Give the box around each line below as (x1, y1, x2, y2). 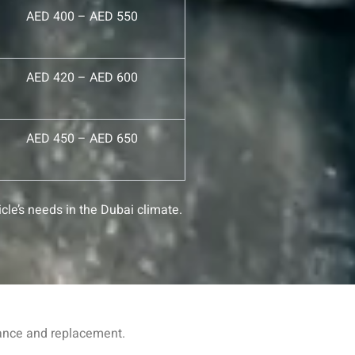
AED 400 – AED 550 (26, 6, 138, 26)
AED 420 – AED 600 (26, 67, 138, 87)
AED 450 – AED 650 (26, 128, 138, 148)
